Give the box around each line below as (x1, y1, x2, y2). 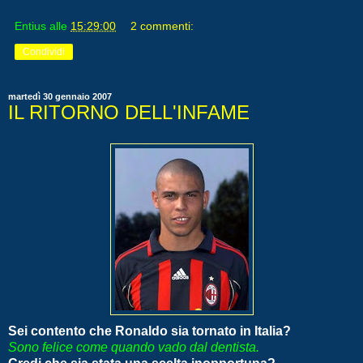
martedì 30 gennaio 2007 (8, 92, 112, 102)
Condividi (23, 46, 65, 58)
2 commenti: (130, 19, 194, 33)
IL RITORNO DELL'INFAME (8, 101, 250, 124)
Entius (15, 19, 46, 33)
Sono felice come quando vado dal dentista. (8, 340, 259, 354)
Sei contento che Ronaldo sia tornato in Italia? (8, 323, 291, 338)
